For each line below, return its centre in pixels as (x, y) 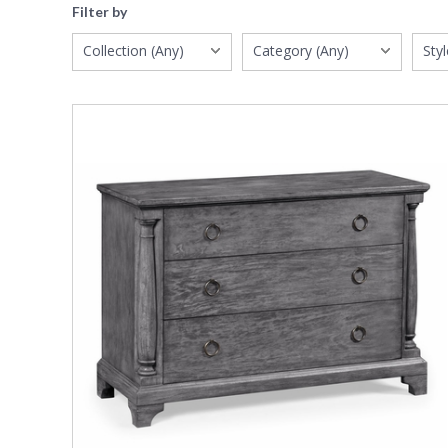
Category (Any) (301, 51)
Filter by (99, 12)
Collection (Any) (133, 51)
